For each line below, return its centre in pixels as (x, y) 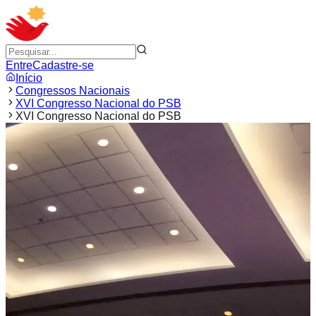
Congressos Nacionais (73, 91)
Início (29, 78)
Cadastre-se (63, 65)
